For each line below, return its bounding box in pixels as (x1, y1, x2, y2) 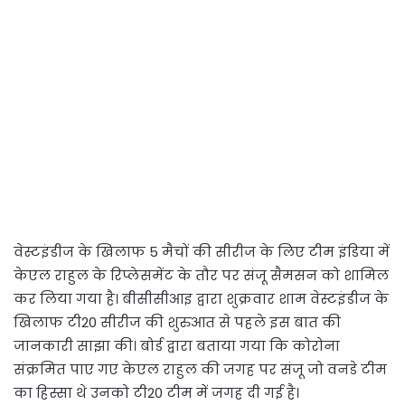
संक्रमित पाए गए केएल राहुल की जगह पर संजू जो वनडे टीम (14, 359, 387, 379)
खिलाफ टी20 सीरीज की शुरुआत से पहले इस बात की (14, 312, 341, 332)
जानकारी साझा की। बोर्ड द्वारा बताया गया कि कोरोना (14, 335, 340, 355)
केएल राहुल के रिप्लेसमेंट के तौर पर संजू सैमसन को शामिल (14, 265, 389, 285)
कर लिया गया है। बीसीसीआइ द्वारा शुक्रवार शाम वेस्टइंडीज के (14, 288, 389, 308)
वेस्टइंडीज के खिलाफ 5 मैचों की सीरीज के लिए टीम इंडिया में (14, 241, 390, 261)
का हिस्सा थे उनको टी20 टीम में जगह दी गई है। (14, 382, 299, 402)
